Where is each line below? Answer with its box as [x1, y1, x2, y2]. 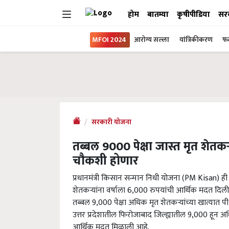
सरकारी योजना [91, 117, 131, 128]
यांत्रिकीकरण [179, 34, 214, 45]
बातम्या [147, 8, 169, 21]
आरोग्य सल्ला [134, 34, 169, 45]
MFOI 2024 [92, 34, 126, 45]
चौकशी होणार [73, 151, 139, 171]
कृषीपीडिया [177, 8, 210, 21]
